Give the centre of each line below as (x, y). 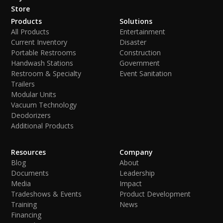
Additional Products (43, 125)
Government (140, 63)
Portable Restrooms (44, 52)
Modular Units (34, 94)
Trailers (23, 84)
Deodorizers (31, 115)
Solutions (136, 21)
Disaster (133, 42)
